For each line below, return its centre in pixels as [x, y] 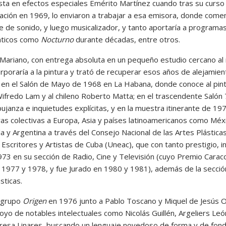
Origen [34, 201]
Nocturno [57, 39]
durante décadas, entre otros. [127, 39]
